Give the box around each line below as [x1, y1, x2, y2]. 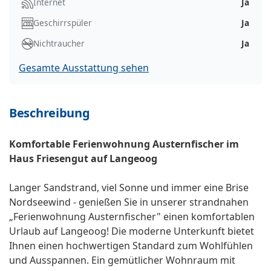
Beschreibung [9, 105, 90, 122]
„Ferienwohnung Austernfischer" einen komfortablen [9, 210, 255, 224]
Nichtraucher [33, 38, 85, 50]
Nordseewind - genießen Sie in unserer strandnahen [9, 195, 249, 209]
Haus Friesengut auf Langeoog [9, 152, 157, 166]
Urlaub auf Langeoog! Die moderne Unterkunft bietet [9, 224, 254, 238]
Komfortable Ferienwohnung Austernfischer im [9, 137, 239, 151]
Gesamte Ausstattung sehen [19, 61, 149, 75]
